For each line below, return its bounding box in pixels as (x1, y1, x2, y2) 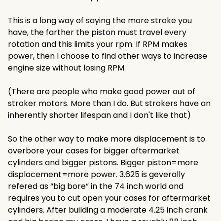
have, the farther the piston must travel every (8, 27, 186, 38)
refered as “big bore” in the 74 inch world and (8, 181, 184, 192)
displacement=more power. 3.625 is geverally (8, 169, 185, 180)
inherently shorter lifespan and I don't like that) (8, 110, 191, 121)
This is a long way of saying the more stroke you (8, 15, 192, 26)
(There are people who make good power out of (8, 86, 195, 97)
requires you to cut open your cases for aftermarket (8, 192, 211, 204)
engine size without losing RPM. (8, 62, 126, 74)
